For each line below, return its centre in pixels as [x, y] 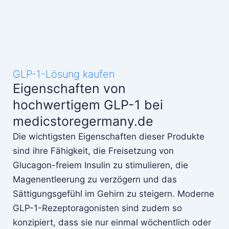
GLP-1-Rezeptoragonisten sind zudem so [97, 208]
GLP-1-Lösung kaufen [64, 74]
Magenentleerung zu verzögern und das [95, 179]
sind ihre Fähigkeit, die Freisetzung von [93, 151]
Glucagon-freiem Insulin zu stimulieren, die [100, 165]
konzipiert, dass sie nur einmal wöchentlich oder [112, 222]
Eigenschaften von [69, 88]
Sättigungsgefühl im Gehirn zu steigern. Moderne [113, 193]
